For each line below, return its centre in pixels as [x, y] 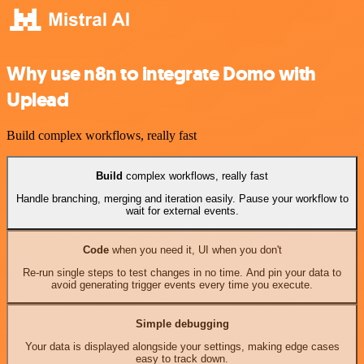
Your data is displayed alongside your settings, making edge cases [182, 347]
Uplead [38, 100]
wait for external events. [182, 211]
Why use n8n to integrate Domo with [161, 74]
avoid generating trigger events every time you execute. [182, 285]
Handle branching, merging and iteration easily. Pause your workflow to [182, 199]
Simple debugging [182, 323]
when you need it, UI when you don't [195, 249]
